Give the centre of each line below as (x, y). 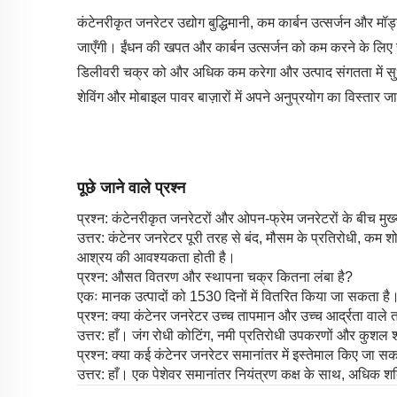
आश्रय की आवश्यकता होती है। (156, 257)
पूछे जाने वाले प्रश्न (131, 187)
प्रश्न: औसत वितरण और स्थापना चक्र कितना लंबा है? (215, 276)
